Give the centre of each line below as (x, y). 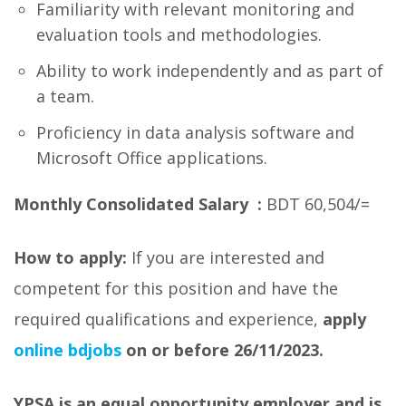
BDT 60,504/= (316, 204)
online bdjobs (68, 350)
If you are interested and (226, 257)
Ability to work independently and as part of (210, 71)
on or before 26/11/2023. (222, 350)
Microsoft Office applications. (152, 158)
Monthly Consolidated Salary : (138, 204)
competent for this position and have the (176, 288)
